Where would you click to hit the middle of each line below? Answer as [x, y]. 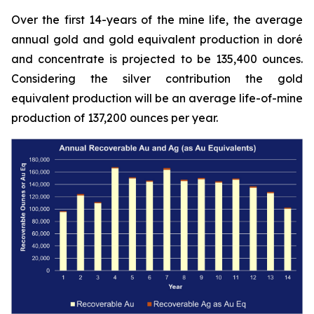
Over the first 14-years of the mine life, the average [157, 19]
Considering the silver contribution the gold [157, 78]
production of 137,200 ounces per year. [115, 117]
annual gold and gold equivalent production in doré [157, 39]
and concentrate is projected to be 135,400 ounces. [157, 59]
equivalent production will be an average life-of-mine [157, 98]
